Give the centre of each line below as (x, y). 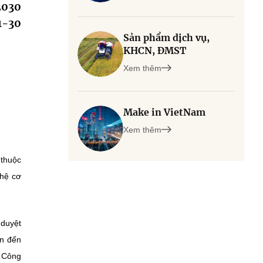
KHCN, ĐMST (155, 50)
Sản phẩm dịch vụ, (166, 38)
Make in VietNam (164, 112)
